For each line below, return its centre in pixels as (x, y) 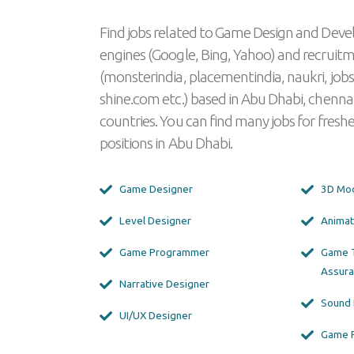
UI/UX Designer (156, 316)
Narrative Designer (164, 284)
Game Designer (156, 189)
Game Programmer (164, 252)
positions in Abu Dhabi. (166, 143)
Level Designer (155, 221)
